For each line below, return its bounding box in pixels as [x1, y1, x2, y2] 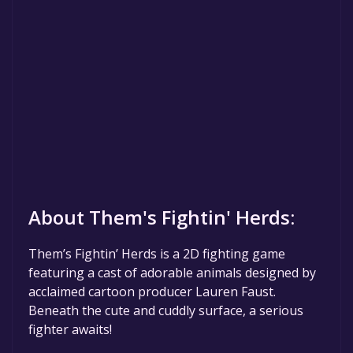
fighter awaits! [28, 320, 112, 338]
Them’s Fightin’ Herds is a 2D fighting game [28, 244, 285, 262]
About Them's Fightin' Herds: [28, 203, 295, 230]
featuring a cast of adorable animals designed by [28, 263, 316, 281]
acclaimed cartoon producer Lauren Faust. [28, 282, 276, 300]
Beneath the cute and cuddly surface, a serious [28, 301, 303, 319]
